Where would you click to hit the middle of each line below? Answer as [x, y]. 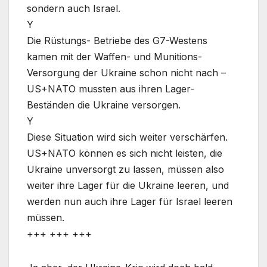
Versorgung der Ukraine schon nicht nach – [126, 73]
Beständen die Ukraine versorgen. [104, 105]
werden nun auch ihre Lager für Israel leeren [130, 202]
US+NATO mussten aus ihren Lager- [111, 89]
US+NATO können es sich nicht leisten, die [125, 153]
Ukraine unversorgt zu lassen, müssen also [125, 170]
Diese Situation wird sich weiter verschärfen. [127, 137]
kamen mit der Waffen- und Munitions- [114, 57]
